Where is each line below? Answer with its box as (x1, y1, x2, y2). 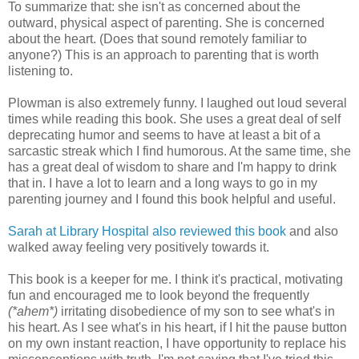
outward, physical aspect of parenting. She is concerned (8, 15, 325, 30)
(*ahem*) (8, 304, 58, 318)
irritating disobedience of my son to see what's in (58, 304, 335, 318)
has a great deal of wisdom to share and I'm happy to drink (8, 159, 337, 174)
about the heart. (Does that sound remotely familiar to (8, 31, 307, 46)
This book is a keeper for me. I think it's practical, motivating (8, 272, 343, 286)
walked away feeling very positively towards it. (8, 240, 269, 254)
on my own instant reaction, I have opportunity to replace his (8, 336, 346, 350)
